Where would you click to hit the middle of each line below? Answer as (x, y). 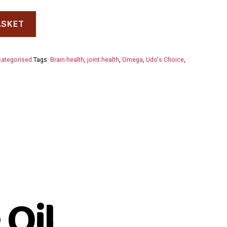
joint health (103, 59)
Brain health (67, 59)
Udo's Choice (165, 59)
